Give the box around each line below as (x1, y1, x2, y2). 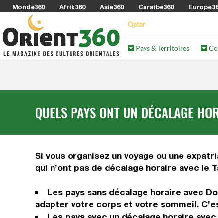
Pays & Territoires (134, 44, 190, 52)
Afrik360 (59, 3, 85, 11)
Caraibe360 (138, 3, 174, 11)
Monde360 (12, 3, 45, 11)
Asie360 (100, 3, 124, 11)
